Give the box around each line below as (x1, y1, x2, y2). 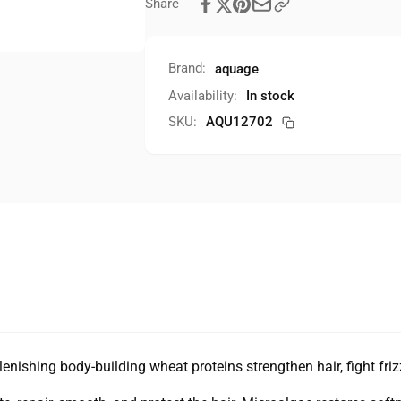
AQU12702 (205, 114, 277, 130)
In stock (245, 88, 294, 104)
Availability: (167, 88, 237, 104)
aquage (214, 61, 259, 77)
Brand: (167, 60, 206, 76)
